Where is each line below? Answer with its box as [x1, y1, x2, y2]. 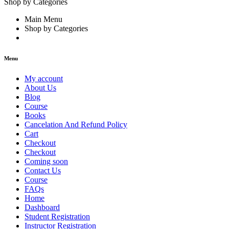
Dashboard [25, 202, 60, 212]
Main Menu [25, 15, 62, 24]
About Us [25, 83, 56, 92]
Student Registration [25, 212, 90, 221]
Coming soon [25, 156, 68, 166]
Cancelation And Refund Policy [25, 120, 127, 129]
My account [25, 74, 63, 83]
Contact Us [25, 166, 61, 175]
